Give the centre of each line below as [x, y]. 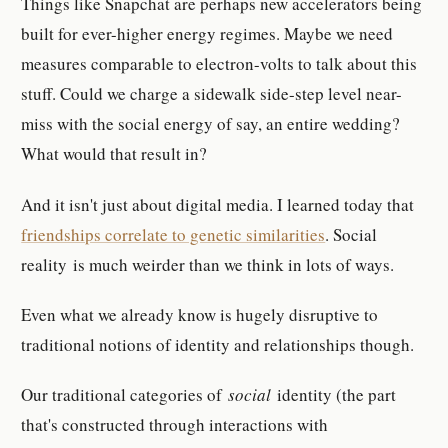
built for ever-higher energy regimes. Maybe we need [207, 34]
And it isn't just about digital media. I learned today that [218, 204]
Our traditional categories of [125, 395]
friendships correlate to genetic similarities [173, 234]
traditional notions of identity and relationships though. [218, 344]
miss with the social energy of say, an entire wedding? [211, 124]
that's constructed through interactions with [175, 425]
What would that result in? [114, 154]
